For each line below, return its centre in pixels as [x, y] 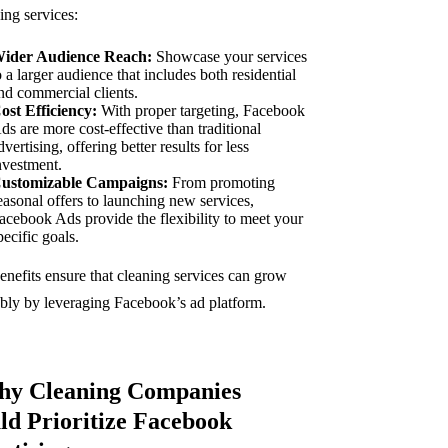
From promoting [221, 182]
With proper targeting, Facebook [200, 110]
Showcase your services [229, 56]
